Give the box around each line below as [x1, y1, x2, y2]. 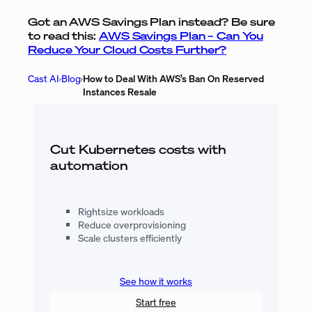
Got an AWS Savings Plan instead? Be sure [28, 14, 275, 30]
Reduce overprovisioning [78, 218, 186, 232]
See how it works [120, 274, 192, 288]
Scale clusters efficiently [78, 231, 182, 245]
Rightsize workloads [78, 205, 164, 219]
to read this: [28, 28, 99, 44]
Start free [136, 295, 176, 309]
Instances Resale [83, 84, 157, 98]
